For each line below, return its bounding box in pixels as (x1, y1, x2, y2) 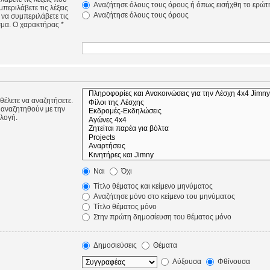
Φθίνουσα (215, 257, 250, 266)
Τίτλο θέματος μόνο (91, 202, 157, 212)
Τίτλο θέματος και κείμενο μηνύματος (91, 182, 213, 191)
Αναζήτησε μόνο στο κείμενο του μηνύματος (91, 192, 235, 201)
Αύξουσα (170, 257, 201, 266)
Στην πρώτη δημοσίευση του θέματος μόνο (91, 213, 231, 222)
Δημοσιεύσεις (91, 241, 137, 250)
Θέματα (151, 241, 177, 250)
